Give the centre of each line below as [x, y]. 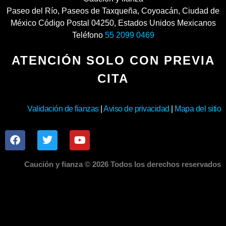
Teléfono [88, 35]
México [23, 23]
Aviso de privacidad [136, 108]
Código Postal [64, 23]
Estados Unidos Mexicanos [167, 23]
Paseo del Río [32, 11]
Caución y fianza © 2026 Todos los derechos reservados [123, 164]
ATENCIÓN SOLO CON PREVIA [113, 60]
